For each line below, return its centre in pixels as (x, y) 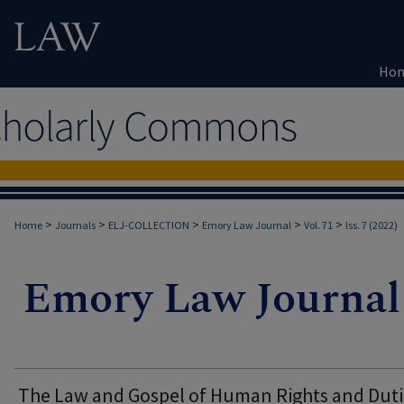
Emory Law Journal (247, 225)
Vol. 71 (318, 225)
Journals (75, 225)
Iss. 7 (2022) (372, 225)
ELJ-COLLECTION (149, 225)
